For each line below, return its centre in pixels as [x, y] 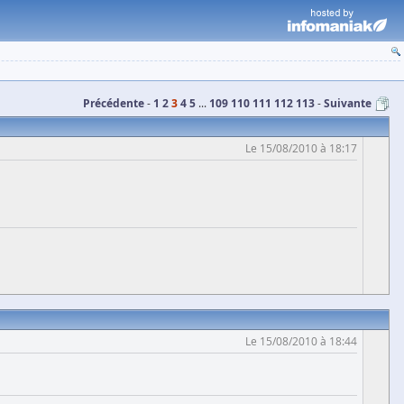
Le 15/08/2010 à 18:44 [301, 341]
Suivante [348, 103]
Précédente [114, 103]
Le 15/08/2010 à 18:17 [301, 148]
